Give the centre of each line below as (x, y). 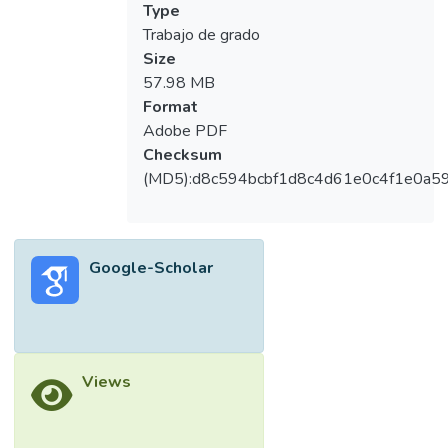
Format (170, 107)
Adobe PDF (184, 131)
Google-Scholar (151, 268)
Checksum (182, 155)
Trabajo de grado (201, 35)
